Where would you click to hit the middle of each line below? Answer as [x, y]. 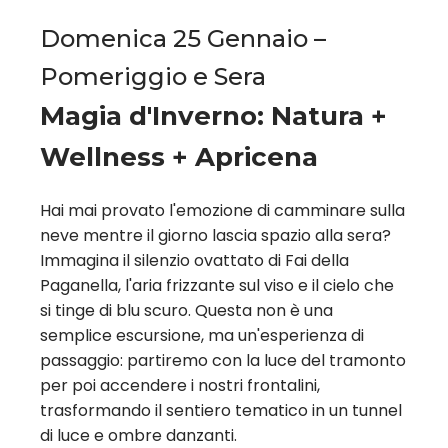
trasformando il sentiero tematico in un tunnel [221, 410]
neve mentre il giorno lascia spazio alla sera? [215, 235]
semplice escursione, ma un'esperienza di [202, 335]
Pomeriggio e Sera [153, 76]
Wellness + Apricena [179, 156]
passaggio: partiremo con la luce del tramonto [223, 360]
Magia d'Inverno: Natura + [213, 115]
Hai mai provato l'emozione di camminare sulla [222, 210]
